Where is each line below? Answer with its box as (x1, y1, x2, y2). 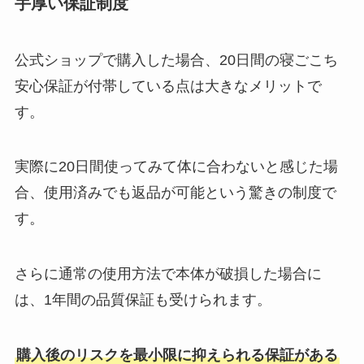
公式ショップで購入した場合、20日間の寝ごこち (14, 51, 338, 68)
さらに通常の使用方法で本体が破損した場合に (14, 266, 322, 283)
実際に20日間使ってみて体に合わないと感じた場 (14, 158, 338, 175)
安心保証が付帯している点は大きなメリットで (14, 77, 322, 94)
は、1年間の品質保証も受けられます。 (14, 292, 271, 309)
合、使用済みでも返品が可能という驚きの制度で (14, 184, 336, 201)
